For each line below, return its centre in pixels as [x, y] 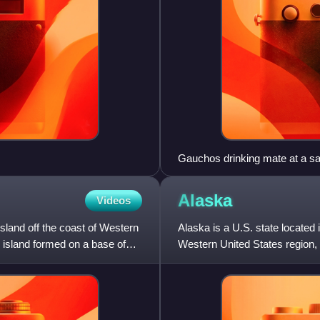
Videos [114, 200]
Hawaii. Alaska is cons [231, 260]
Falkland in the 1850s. [229, 174]
